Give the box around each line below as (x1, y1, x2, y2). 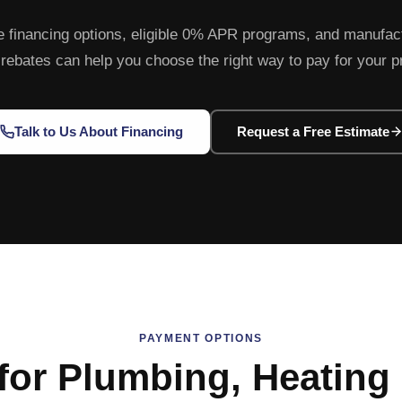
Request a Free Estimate (236, 123, 389, 139)
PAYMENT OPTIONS (138, 331, 264, 345)
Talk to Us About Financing (13, 123, 183, 139)
